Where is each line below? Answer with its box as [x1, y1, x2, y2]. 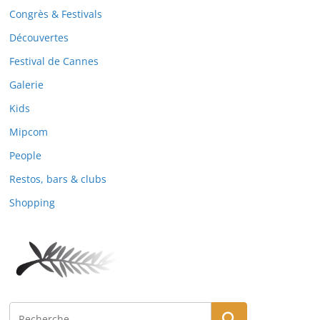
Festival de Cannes [9, 54, 99, 68]
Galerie [9, 77, 44, 91]
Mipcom [9, 124, 48, 139]
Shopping [9, 195, 55, 209]
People [9, 148, 41, 162]
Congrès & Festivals [9, 6, 102, 21]
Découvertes [9, 30, 69, 44]
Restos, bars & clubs [9, 171, 106, 186]
